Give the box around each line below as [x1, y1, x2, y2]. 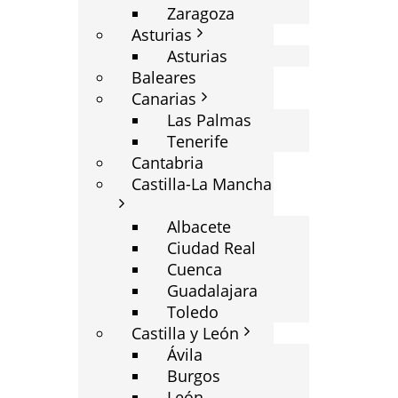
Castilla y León [131, 322, 239, 344]
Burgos [167, 365, 220, 386]
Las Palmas [167, 109, 251, 131]
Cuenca [167, 259, 222, 280]
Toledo [167, 301, 219, 322]
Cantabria [131, 152, 203, 173]
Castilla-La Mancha [131, 173, 272, 195]
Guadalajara [167, 280, 258, 301]
